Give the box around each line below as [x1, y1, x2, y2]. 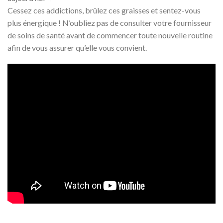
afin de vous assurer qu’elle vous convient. [7, 42, 147, 52]
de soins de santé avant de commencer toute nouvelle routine [7, 30, 213, 40]
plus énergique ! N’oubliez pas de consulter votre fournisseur [7, 17, 212, 27]
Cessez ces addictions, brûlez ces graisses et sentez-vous [7, 5, 201, 15]
